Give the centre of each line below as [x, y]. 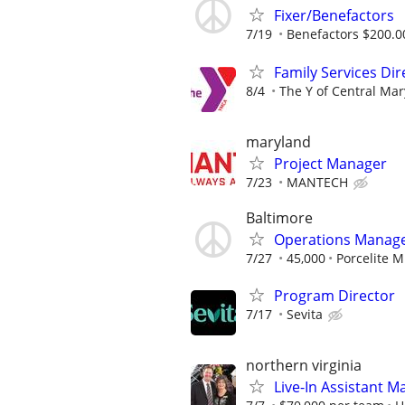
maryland [278, 141]
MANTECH [317, 182]
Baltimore [279, 218]
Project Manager [330, 163]
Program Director [334, 296]
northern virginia [304, 366]
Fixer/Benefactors [334, 16]
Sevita [305, 315]
